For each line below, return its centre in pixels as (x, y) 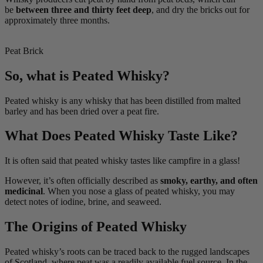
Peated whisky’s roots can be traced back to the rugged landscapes (127, 252)
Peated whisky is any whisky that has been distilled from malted (123, 100)
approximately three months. (57, 20)
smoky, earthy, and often (209, 181)
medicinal (24, 191)
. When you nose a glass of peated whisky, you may (139, 191)
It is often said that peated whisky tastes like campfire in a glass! (122, 161)
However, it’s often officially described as (82, 181)
